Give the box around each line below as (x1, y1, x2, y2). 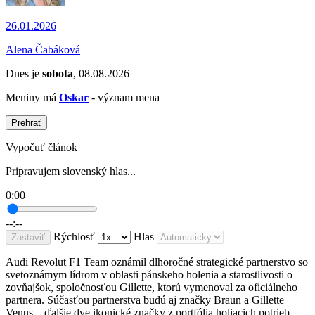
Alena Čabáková (6, 44, 80, 56)
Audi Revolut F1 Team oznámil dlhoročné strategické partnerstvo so (6, 256, 308, 269)
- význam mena (89, 91, 160, 104)
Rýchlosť (53, 231, 95, 243)
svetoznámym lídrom (6, 269, 101, 281)
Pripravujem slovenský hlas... (6, 165, 136, 178)
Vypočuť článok (6, 141, 77, 154)
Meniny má (6, 91, 59, 104)
